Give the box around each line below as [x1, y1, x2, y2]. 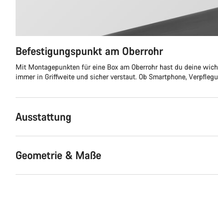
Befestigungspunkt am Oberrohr [16, 44, 163, 58]
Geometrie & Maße [16, 148, 101, 162]
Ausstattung [16, 109, 72, 124]
